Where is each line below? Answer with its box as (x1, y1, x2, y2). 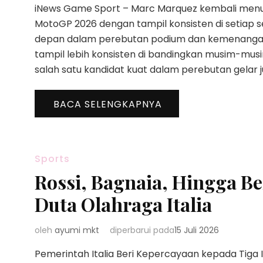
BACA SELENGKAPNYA (53, 97, 162, 111)
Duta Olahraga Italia (35, 191, 212, 217)
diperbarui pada (110, 224, 174, 236)
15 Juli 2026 (174, 224, 219, 236)
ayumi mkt (55, 224, 99, 236)
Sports (35, 152, 70, 166)
